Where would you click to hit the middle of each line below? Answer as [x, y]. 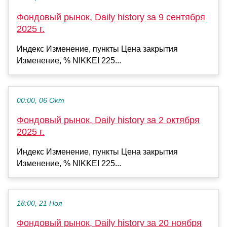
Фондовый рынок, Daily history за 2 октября [108, 120]
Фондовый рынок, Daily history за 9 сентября [111, 17]
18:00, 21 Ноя [39, 204]
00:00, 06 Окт [41, 101]
